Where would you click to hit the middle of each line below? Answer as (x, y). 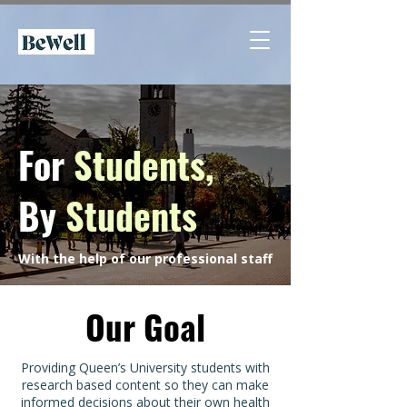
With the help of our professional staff (145, 258)
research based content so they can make (145, 385)
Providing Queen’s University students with (145, 367)
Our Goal (145, 327)
